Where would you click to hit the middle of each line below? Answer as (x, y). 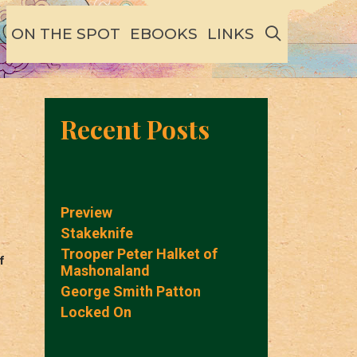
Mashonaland (105, 271)
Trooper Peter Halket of (139, 254)
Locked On (96, 312)
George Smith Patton (131, 291)
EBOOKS (163, 34)
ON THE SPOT (65, 34)
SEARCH (320, 33)
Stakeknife (97, 233)
